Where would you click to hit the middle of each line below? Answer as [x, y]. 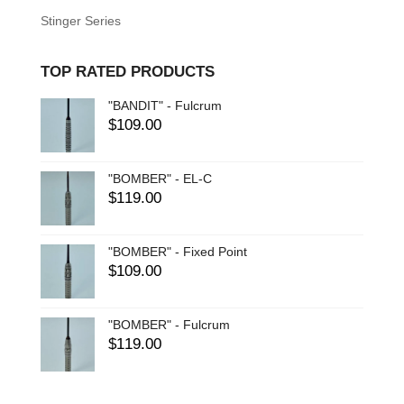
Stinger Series [80, 20]
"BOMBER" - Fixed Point [177, 251]
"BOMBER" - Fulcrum [169, 324]
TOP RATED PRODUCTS [127, 71]
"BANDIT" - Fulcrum [165, 105]
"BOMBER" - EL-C [160, 178]
